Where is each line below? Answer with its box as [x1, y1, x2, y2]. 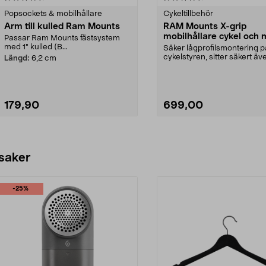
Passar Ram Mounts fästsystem [4, 34, 120, 42]
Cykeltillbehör [163, 9, 213, 18]
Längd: [4, 54, 30, 62]
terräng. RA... [163, 62, 210, 70]
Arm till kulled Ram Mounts [4, 21, 120, 31]
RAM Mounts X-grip [163, 21, 246, 31]
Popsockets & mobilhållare [4, 9, 102, 18]
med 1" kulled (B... [4, 43, 68, 51]
